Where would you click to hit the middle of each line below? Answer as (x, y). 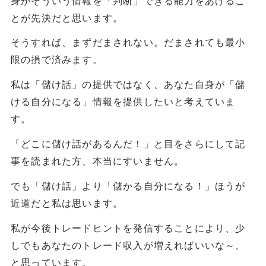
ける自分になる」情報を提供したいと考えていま (123, 101)
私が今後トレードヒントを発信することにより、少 (128, 228)
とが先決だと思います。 (67, 17)
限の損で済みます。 (56, 59)
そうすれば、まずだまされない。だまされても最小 (128, 42)
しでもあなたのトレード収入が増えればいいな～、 (128, 245)
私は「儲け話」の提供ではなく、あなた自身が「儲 (128, 84)
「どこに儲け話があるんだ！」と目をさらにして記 (128, 143)
